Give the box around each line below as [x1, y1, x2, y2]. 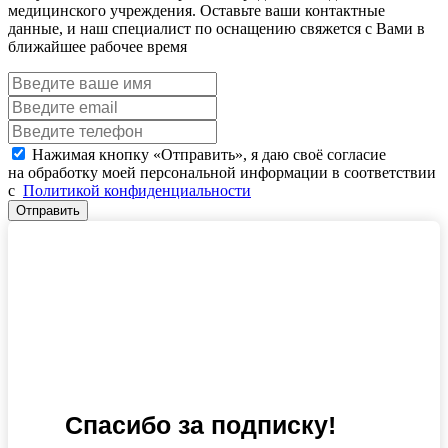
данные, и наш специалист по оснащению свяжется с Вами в [8, 20, 425, 38]
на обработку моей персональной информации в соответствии [8, 164, 436, 182]
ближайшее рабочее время [8, 38, 187, 56]
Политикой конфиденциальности [23, 182, 251, 200]
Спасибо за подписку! [64, 411, 336, 440]
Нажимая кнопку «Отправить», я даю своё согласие [32, 146, 386, 164]
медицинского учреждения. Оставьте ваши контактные [8, 2, 385, 20]
